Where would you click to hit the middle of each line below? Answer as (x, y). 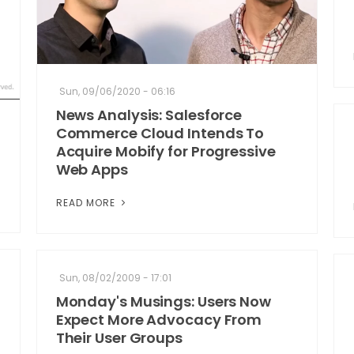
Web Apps (92, 170)
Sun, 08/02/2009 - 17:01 (115, 278)
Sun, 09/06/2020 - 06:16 (117, 92)
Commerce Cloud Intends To (160, 134)
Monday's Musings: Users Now (163, 302)
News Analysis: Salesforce (149, 115)
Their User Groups (119, 338)
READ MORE (87, 203)
